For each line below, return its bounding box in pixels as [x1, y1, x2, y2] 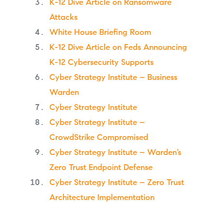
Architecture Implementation [49, 194, 155, 202]
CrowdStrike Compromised [49, 134, 148, 142]
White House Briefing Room [49, 29, 151, 37]
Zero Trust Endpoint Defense [49, 164, 153, 172]
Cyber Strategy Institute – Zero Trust [49, 179, 184, 187]
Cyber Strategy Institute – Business [49, 74, 177, 82]
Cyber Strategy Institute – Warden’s [49, 149, 181, 157]
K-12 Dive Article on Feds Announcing [49, 44, 187, 52]
